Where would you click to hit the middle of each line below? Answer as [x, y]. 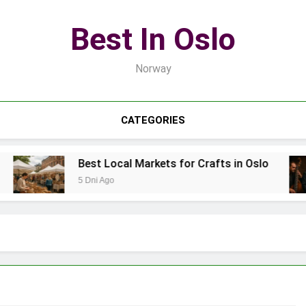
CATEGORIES [153, 120]
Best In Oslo [153, 39]
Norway [153, 69]
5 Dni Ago [74, 181]
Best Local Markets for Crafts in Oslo [151, 164]
